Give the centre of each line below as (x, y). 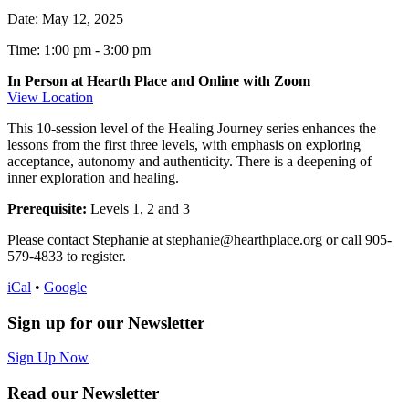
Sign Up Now (48, 358)
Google (65, 287)
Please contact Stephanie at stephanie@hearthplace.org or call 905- (199, 239)
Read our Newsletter (83, 393)
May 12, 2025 (83, 18)
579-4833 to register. (67, 256)
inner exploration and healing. (93, 177)
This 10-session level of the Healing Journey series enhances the (192, 128)
